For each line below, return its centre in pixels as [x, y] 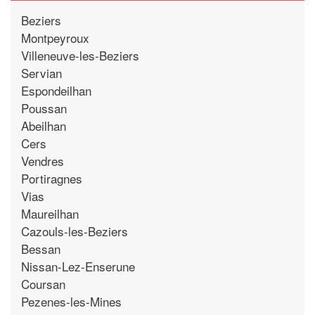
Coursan [43, 283]
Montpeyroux [55, 37]
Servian [41, 72]
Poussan [44, 108]
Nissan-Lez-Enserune [78, 266]
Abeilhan [44, 125]
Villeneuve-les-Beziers [80, 55]
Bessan [41, 248]
